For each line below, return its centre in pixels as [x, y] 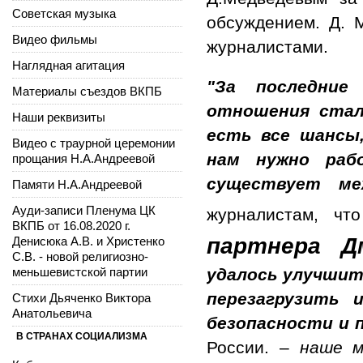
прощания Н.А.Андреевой [83, 158]
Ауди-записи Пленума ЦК [84, 210]
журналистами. [267, 47]
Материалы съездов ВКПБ [87, 91]
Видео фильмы [55, 39]
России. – [253, 347]
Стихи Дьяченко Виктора [81, 297]
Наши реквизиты [59, 117]
